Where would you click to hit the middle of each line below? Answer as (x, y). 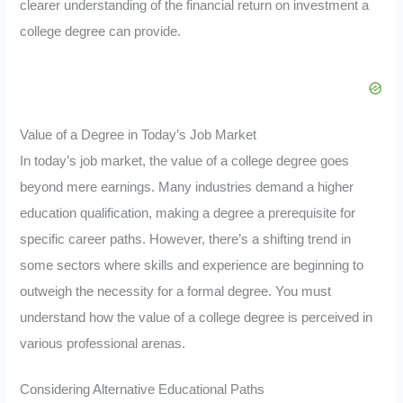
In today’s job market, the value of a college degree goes (185, 161)
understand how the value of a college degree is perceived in (197, 318)
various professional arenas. (103, 344)
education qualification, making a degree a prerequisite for (188, 214)
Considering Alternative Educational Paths (143, 390)
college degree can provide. (101, 31)
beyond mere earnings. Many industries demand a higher (187, 188)
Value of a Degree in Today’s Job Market (139, 135)
